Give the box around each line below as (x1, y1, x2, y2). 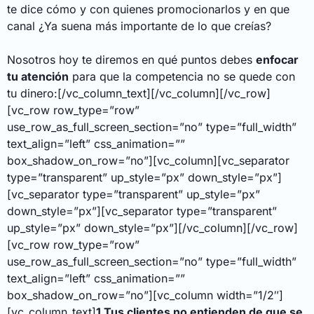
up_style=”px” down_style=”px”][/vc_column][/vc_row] (7, 221, 298, 235)
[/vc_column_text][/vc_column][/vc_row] (57, 86, 271, 101)
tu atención (7, 69, 69, 84)
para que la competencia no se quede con (69, 69, 295, 84)
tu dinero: (7, 86, 57, 101)
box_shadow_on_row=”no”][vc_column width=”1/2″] (7, 288, 283, 303)
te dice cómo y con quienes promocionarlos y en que (7, 2, 289, 17)
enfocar (256, 53, 299, 67)
